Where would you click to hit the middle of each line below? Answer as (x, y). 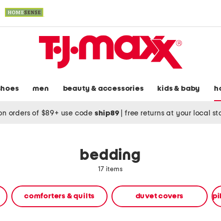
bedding (110, 156)
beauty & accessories (103, 89)
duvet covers (160, 196)
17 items (110, 170)
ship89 (108, 113)
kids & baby (179, 89)
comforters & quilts (59, 196)
